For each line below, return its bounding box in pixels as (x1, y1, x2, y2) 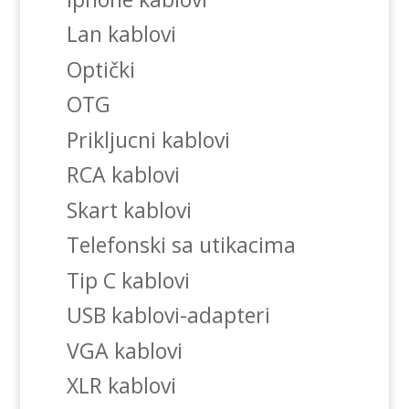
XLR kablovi (66, 371, 176, 401)
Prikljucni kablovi (66, 124, 230, 154)
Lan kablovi (66, 19, 176, 49)
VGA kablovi (66, 335, 183, 365)
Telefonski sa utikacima (66, 230, 296, 260)
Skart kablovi (66, 194, 192, 225)
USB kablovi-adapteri (66, 300, 270, 330)
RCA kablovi (66, 160, 180, 190)
